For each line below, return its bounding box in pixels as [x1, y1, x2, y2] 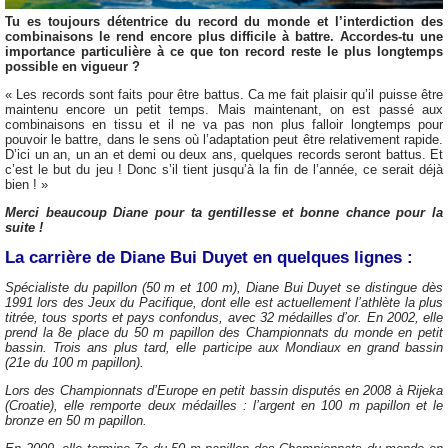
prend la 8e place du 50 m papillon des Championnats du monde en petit [5, 325, 443, 341]
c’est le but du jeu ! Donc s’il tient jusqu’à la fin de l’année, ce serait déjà [5, 162, 443, 178]
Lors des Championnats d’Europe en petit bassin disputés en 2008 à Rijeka [5, 383, 443, 399]
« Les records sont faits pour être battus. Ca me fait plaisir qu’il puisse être [5, 87, 443, 103]
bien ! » [5, 177, 48, 193]
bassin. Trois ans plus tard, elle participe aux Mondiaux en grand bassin [5, 340, 443, 356]
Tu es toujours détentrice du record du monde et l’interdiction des [5, 14, 443, 30]
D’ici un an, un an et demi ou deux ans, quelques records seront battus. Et [5, 147, 443, 163]
